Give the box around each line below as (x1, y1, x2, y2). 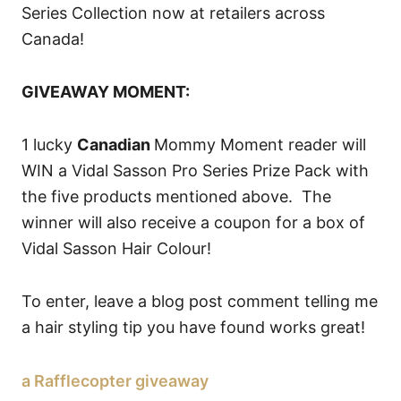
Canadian (77, 134, 154, 154)
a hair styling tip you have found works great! (21, 317, 365, 337)
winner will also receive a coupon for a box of (21, 212, 365, 232)
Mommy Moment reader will (154, 134, 366, 154)
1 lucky (21, 134, 77, 154)
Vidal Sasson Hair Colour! (21, 238, 211, 258)
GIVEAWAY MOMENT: (21, 81, 190, 101)
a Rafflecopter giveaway (21, 371, 209, 390)
